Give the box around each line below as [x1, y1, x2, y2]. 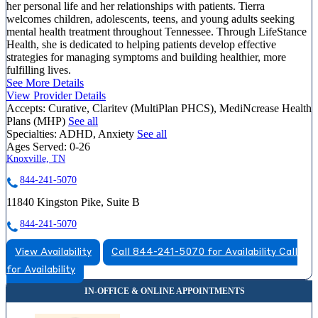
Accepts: [6, 102, 45, 114]
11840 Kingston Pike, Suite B [6, 195, 140, 208]
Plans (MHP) [6, 114, 68, 127]
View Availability [15, 247, 92, 257]
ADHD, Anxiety [59, 127, 137, 140]
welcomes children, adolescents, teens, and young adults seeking [6, 12, 295, 25]
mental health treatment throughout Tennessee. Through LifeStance [6, 25, 307, 38]
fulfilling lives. [6, 63, 71, 76]
